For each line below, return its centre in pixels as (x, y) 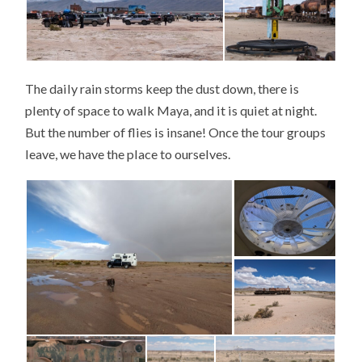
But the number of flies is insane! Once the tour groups (176, 132)
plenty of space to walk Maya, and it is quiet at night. (171, 110)
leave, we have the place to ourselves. (128, 154)
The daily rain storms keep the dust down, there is (162, 88)
